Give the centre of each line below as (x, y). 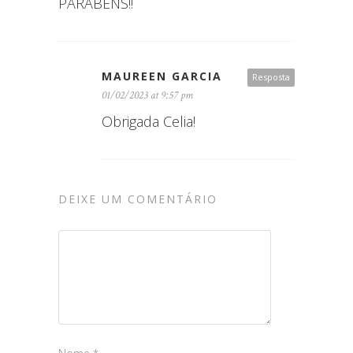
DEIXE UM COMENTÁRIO (138, 199)
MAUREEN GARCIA (162, 76)
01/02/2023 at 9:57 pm (147, 96)
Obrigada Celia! (149, 122)
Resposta (271, 77)
